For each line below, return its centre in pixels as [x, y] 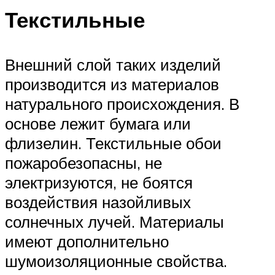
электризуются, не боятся [99, 182]
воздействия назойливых [98, 202]
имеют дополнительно [87, 241]
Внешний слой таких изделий [113, 64]
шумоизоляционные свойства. [116, 261]
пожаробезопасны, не [83, 162]
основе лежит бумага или [98, 123]
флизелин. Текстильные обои [113, 143]
